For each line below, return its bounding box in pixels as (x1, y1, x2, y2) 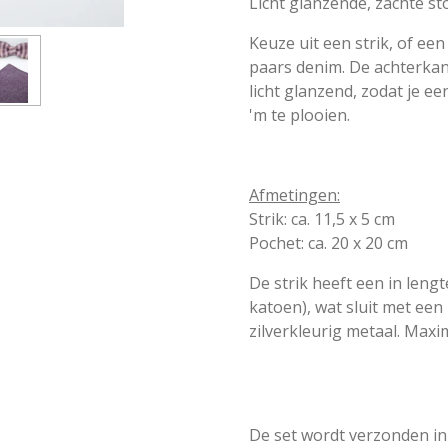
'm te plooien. (249, 103, 350, 126)
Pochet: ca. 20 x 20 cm (249, 231, 408, 254)
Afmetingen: (249, 183, 340, 206)
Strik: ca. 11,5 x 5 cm (249, 207, 395, 230)
